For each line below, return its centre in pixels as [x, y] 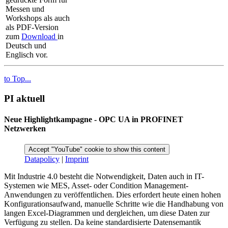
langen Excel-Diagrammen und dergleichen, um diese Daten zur [107, 213]
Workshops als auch [38, 18]
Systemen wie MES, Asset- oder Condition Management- [96, 186]
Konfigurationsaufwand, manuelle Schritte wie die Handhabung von [114, 204]
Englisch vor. [27, 55]
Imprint [77, 159]
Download [39, 37]
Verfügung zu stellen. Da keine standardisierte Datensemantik [103, 222]
